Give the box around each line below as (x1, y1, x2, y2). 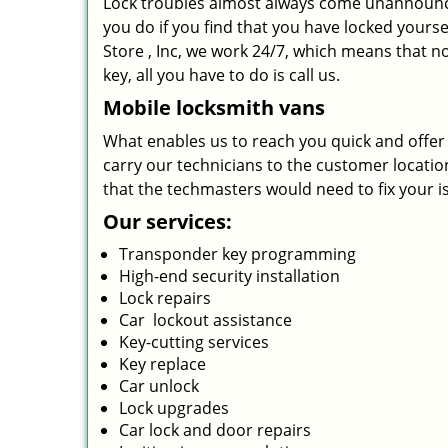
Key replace (119, 353, 206, 375)
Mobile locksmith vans (103, 94, 325, 121)
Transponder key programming (119, 243, 356, 265)
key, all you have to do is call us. (103, 64, 340, 86)
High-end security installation (119, 265, 340, 287)
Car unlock (119, 375, 199, 397)
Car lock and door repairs (119, 419, 311, 441)
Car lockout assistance (119, 309, 292, 331)
